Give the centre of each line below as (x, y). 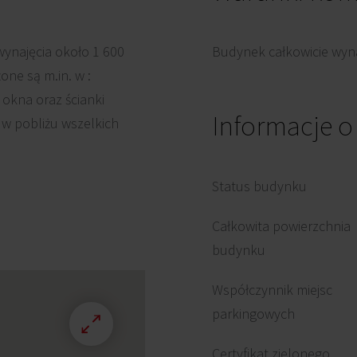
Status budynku (259, 186)
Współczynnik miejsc (272, 290)
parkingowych (253, 314)
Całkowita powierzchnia (281, 226)
